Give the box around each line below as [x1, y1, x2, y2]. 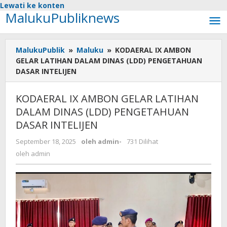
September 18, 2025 [16, 137, 76, 146]
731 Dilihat [127, 137, 158, 146]
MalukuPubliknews [5, 9, 120, 27]
